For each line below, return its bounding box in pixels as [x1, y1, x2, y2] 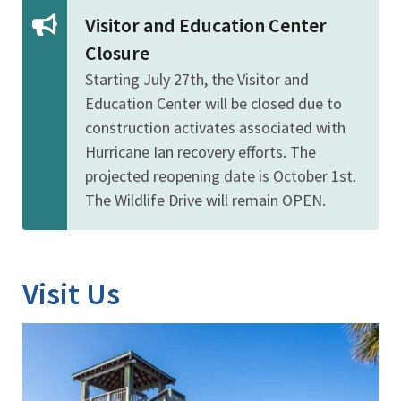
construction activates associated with [85, 116, 346, 138]
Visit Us [22, 274, 120, 312]
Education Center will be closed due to [85, 92, 342, 114]
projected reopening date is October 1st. [85, 165, 356, 186]
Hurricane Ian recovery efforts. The [85, 141, 316, 162]
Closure [85, 39, 149, 65]
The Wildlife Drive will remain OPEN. [85, 189, 326, 210]
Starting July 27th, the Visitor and [85, 68, 309, 90]
